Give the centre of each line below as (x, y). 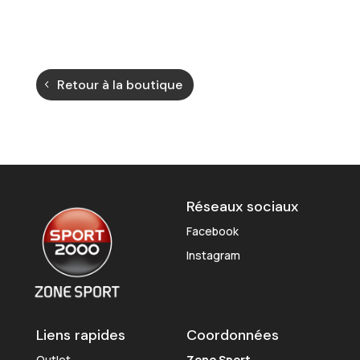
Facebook (212, 231)
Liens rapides (80, 335)
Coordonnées (232, 335)
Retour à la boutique (119, 85)
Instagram (213, 255)
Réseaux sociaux (242, 207)
